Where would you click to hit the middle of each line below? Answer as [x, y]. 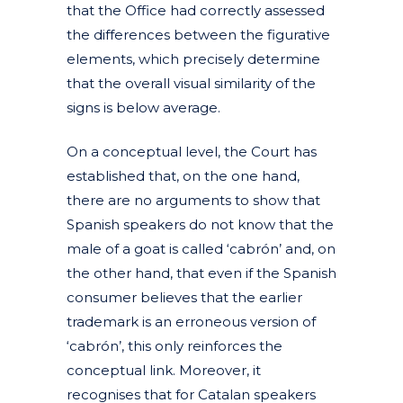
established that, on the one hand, [183, 175]
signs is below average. [143, 107]
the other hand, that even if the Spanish [201, 273]
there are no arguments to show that [193, 200]
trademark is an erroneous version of [191, 321]
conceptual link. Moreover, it [164, 370]
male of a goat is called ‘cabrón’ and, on [201, 248]
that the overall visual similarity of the [191, 83]
